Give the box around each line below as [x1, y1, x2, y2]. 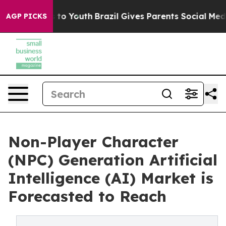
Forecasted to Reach [8, 187, 166, 206]
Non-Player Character [8, 132, 179, 151]
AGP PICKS [6, 12, 47, 21]
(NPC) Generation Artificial [8, 150, 217, 169]
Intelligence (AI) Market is [8, 168, 213, 188]
